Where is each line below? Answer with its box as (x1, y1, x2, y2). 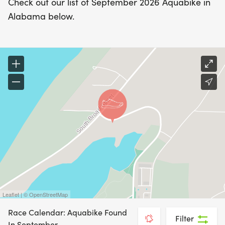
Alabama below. (8, 10, 74, 22)
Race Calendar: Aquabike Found (8, 207, 127, 217)
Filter (175, 213, 194, 223)
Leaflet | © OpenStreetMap (3, 190, 68, 198)
